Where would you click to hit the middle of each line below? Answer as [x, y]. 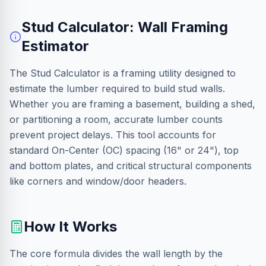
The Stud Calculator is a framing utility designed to [123, 73]
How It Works [70, 227]
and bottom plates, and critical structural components [131, 166]
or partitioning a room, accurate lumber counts [116, 119]
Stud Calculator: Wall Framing [125, 27]
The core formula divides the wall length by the [116, 254]
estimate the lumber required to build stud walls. [117, 88]
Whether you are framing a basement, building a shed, [132, 104]
